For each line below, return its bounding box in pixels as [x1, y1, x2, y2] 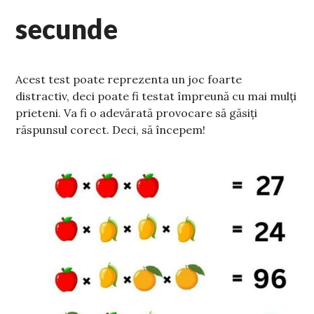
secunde [15, 13, 118, 46]
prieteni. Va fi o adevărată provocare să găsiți [15, 106, 258, 121]
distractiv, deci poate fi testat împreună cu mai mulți [15, 89, 297, 104]
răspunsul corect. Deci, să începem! [15, 123, 206, 137]
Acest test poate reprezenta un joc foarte [15, 72, 243, 87]
